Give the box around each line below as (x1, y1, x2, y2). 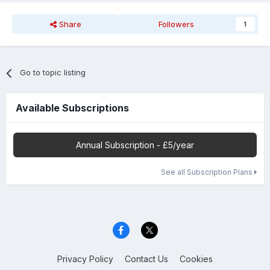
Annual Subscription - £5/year (76, 140, 194, 151)
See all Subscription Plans (161, 168, 254, 177)
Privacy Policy (57, 253, 113, 264)
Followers (159, 19, 195, 30)
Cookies (180, 253, 213, 264)
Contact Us (125, 253, 168, 264)
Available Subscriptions (16, 102, 129, 115)
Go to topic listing (20, 67, 86, 78)
